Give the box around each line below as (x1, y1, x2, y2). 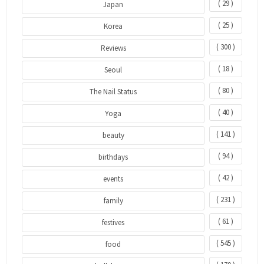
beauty (102, 130, 124, 140)
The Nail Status (90, 86, 137, 97)
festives (102, 217, 125, 227)
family (103, 195, 123, 206)
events (103, 173, 124, 184)
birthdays (98, 151, 128, 162)
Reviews (100, 42, 126, 53)
